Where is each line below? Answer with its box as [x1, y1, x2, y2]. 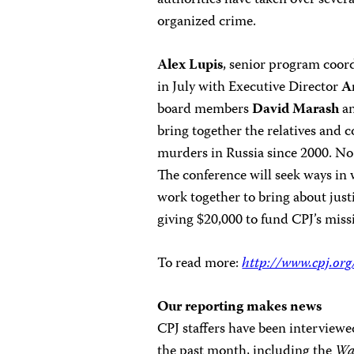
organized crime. [157, 10, 257, 34]
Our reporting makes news [157, 296, 322, 319]
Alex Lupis [157, 54, 224, 77]
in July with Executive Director [157, 76, 342, 100]
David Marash [252, 98, 340, 122]
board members [157, 98, 253, 122]
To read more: [157, 252, 243, 276]
